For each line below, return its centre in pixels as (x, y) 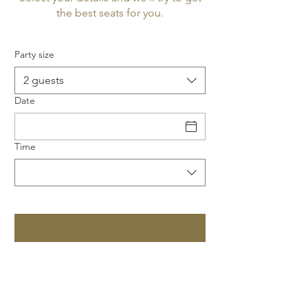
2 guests (44, 80)
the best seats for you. (110, 13)
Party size (34, 55)
